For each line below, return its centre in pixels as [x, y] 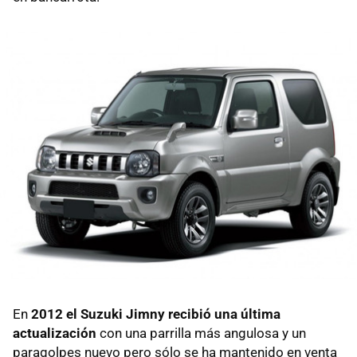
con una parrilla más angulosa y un [201, 333]
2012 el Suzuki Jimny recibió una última [156, 314]
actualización [55, 333]
